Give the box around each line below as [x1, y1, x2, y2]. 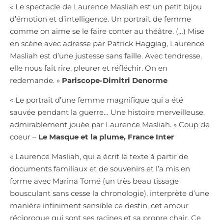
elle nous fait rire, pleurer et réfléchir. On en [10, 63, 167, 73]
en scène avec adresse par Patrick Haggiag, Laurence [10, 38, 204, 48]
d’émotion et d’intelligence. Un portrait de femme [10, 14, 191, 24]
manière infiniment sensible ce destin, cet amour [10, 200, 189, 210]
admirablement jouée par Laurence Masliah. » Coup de [10, 119, 210, 129]
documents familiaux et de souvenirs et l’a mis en [10, 164, 190, 173]
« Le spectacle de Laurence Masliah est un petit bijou [10, 1, 202, 11]
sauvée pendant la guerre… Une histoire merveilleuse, [10, 107, 205, 117]
